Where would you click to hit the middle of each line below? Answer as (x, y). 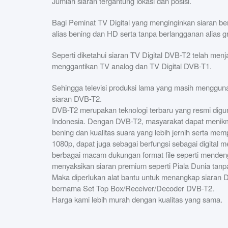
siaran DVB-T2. (78, 98)
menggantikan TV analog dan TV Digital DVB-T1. (133, 66)
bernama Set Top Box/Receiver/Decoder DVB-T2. (133, 188)
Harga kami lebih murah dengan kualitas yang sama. (137, 199)
